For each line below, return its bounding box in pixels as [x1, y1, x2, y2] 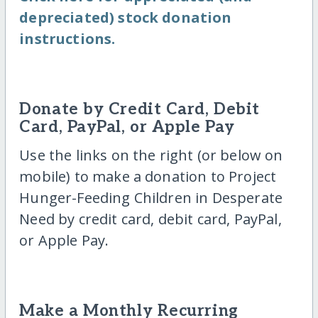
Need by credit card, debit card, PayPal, [19, 209, 282, 229]
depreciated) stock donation [19, 8, 232, 28]
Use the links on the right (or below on [19, 145, 283, 165]
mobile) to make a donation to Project [19, 166, 277, 186]
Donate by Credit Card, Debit [19, 100, 260, 120]
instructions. [19, 29, 116, 49]
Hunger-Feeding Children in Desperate [19, 187, 283, 207]
